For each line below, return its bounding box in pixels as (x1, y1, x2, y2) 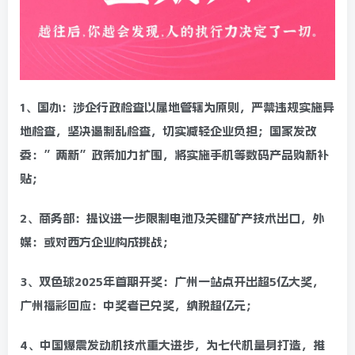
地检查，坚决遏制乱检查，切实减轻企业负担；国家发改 (20, 124, 317, 139)
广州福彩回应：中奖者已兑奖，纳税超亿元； (20, 299, 258, 314)
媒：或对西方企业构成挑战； (20, 235, 174, 250)
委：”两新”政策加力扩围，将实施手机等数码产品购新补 (20, 148, 329, 163)
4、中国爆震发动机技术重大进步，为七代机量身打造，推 (20, 338, 325, 353)
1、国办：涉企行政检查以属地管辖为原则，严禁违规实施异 (20, 101, 334, 116)
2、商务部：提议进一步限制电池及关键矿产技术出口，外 (20, 212, 324, 227)
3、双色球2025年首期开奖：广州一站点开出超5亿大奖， (20, 275, 324, 290)
